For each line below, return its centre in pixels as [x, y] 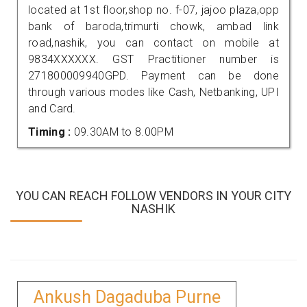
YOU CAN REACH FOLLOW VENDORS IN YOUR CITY [153, 195]
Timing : [51, 132]
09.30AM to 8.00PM [123, 132]
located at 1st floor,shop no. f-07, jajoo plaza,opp [153, 10]
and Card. [52, 108]
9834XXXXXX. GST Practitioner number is [153, 59]
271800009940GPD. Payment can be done [153, 75]
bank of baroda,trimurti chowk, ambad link [153, 26]
